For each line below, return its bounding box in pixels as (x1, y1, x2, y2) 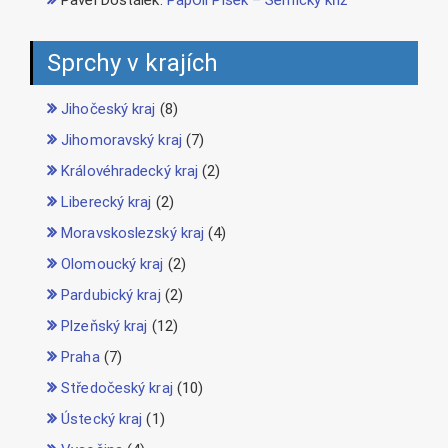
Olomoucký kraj (61, 255, 164, 274)
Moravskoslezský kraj (61, 224, 205, 243)
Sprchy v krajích (47, 49, 218, 78)
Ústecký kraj (61, 410, 143, 429)
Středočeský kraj (61, 379, 173, 398)
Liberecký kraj (61, 193, 152, 212)
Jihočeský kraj (61, 100, 156, 119)
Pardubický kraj (61, 286, 161, 305)
